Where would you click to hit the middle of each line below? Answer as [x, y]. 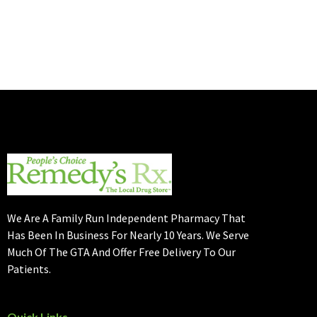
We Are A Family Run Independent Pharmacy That [126, 218]
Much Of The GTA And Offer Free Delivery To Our [121, 252]
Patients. [29, 269]
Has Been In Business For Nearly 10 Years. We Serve [128, 235]
